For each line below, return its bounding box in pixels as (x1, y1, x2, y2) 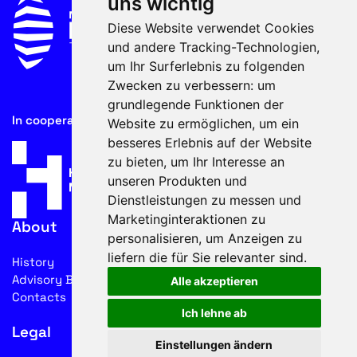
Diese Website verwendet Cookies (107, 19, 314, 36)
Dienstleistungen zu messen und (107, 191, 301, 208)
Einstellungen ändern (155, 337, 273, 351)
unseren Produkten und (107, 172, 247, 189)
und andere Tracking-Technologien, (107, 38, 320, 55)
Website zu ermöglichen (107, 115, 252, 131)
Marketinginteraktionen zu (107, 210, 265, 227)
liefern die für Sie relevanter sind (107, 249, 304, 265)
